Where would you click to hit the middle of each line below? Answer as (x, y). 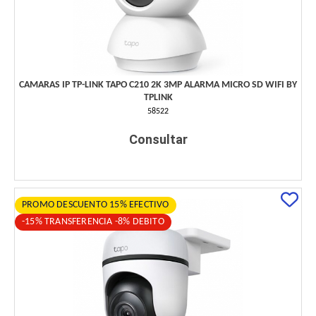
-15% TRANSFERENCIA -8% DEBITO (93, 222)
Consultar (158, 140)
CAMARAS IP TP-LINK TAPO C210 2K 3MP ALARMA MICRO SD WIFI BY (158, 85)
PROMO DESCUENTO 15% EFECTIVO (96, 205)
